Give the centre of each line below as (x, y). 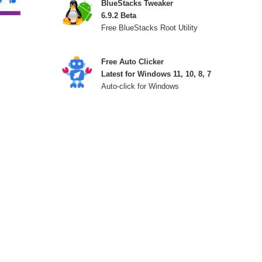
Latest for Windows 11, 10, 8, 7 (156, 74)
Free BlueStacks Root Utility (149, 28)
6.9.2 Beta (119, 15)
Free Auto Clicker (132, 62)
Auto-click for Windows (140, 86)
